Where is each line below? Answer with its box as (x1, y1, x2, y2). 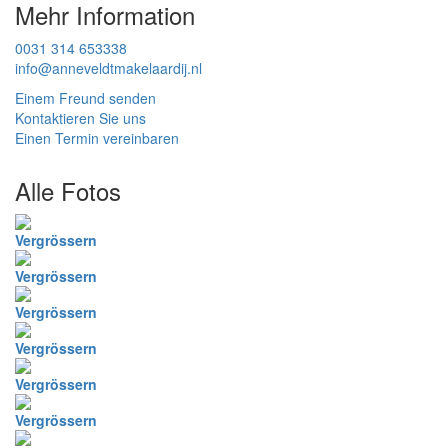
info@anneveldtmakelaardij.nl (15, 58, 202, 78)
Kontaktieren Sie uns (15, 108, 146, 128)
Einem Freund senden (15, 88, 156, 108)
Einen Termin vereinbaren (15, 128, 179, 148)
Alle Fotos (15, 173, 121, 208)
